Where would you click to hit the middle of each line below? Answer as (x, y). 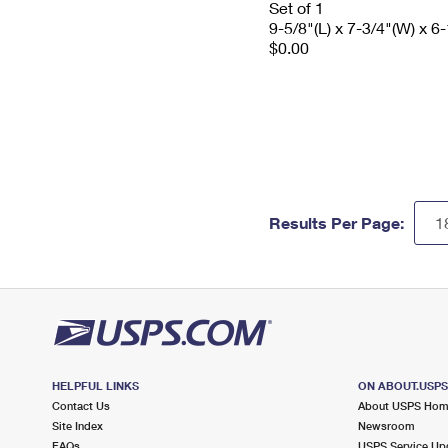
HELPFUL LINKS (95, 385)
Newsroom (386, 425)
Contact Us (81, 405)
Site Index (77, 425)
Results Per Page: (336, 222)
